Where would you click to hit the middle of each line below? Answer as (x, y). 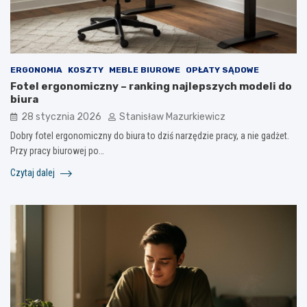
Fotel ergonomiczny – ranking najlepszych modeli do (151, 86)
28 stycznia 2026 (61, 116)
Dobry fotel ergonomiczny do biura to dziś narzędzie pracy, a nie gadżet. (150, 135)
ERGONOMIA (36, 70)
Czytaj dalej (34, 172)
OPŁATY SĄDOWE (222, 70)
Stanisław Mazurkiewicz (172, 116)
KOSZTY (86, 70)
